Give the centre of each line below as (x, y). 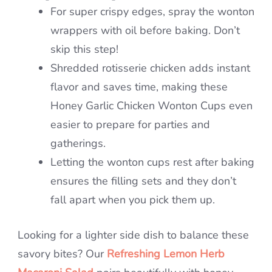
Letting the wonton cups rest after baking (152, 162)
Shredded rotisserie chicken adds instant (150, 68)
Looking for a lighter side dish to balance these (133, 235)
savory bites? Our (62, 254)
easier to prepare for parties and (130, 125)
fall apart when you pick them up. (133, 200)
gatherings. (78, 144)
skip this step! (84, 49)
